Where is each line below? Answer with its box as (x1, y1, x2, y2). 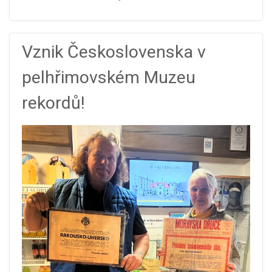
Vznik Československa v (22, 41, 206, 62)
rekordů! (22, 92, 85, 113)
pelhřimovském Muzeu (22, 67, 195, 87)
